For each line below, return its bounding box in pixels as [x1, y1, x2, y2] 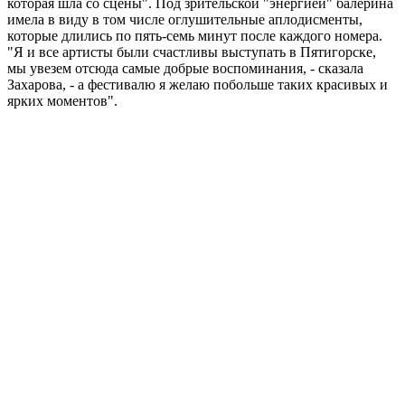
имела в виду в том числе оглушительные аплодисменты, [7, 11, 363, 27]
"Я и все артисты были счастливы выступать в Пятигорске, [7, 43, 376, 60]
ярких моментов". [7, 92, 118, 108]
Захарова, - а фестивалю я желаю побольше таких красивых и [7, 76, 388, 92]
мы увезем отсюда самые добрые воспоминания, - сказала [7, 60, 363, 76]
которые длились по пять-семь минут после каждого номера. [7, 27, 382, 43]
